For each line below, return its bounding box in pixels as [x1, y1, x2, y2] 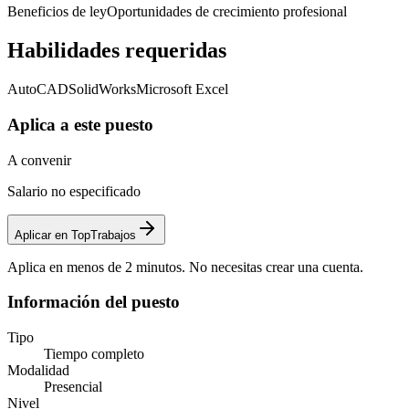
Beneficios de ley [7, 4, 107, 20]
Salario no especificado [7, 183, 141, 199]
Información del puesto [7, 292, 180, 312]
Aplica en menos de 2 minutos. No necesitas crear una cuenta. [7, 258, 363, 275]
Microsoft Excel [136, 81, 228, 98]
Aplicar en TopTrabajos [15, 227, 136, 242]
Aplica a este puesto [7, 114, 153, 134]
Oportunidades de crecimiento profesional [107, 4, 347, 20]
